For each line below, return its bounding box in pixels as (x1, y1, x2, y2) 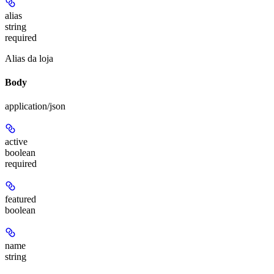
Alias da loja (5, 53, 53, 64)
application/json (5, 101, 65, 112)
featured (5, 194, 36, 205)
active (5, 136, 28, 147)
